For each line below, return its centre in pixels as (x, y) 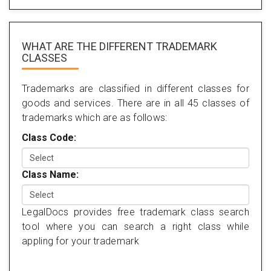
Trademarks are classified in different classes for (135, 88)
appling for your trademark (80, 241)
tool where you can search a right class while (135, 226)
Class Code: (49, 137)
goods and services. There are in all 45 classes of (135, 103)
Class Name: (50, 174)
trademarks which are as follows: (95, 117)
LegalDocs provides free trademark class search (135, 212)
